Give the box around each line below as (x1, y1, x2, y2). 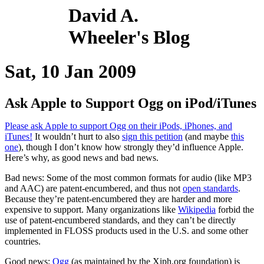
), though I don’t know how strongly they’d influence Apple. (18, 141, 243, 152)
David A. (68, 5, 138, 26)
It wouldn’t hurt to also (32, 131, 122, 141)
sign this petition (122, 131, 183, 141)
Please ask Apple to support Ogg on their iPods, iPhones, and (5, 120, 232, 131)
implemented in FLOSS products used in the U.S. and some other (5, 225, 248, 236)
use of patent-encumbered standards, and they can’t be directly (5, 214, 236, 225)
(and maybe (183, 131, 231, 141)
